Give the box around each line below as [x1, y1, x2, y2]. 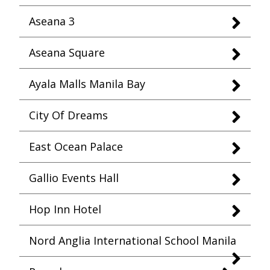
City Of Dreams [29, 108, 108, 122]
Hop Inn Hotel [29, 202, 101, 216]
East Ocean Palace [29, 139, 123, 154]
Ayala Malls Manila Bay [29, 77, 145, 91]
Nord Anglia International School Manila [29, 233, 236, 248]
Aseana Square [29, 45, 105, 60]
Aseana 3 [29, 14, 75, 28]
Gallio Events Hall [29, 171, 119, 185]
